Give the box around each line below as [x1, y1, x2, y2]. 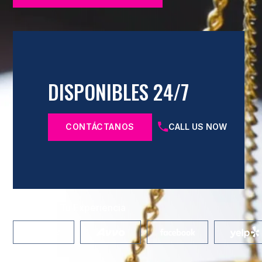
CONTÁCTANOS [65, 122, 135, 132]
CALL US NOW [168, 122, 227, 132]
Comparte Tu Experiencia [13, 202, 126, 213]
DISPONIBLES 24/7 [48, 77, 189, 106]
